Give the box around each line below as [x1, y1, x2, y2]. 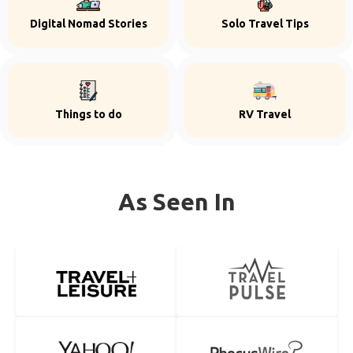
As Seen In [117, 188, 236, 215]
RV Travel [239, 108, 291, 121]
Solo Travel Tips [221, 17, 309, 30]
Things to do [54, 108, 122, 121]
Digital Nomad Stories [29, 17, 147, 30]
